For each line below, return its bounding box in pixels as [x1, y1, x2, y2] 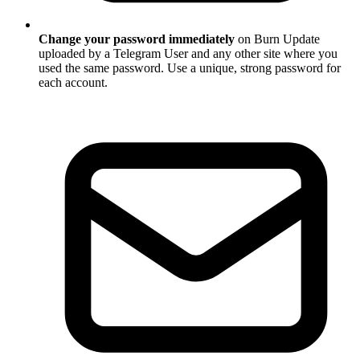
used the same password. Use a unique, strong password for [39, 61, 341, 76]
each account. [39, 76, 108, 90]
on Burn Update [235, 32, 320, 47]
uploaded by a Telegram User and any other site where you [39, 47, 337, 61]
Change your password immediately [39, 32, 235, 47]
